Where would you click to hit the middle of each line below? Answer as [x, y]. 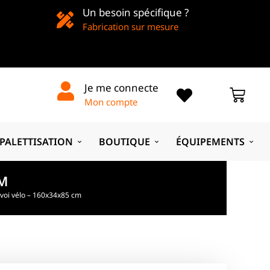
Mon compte [111, 102]
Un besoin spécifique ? [135, 12]
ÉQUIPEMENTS [211, 141]
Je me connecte [121, 87]
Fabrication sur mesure [130, 27]
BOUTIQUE [125, 141]
